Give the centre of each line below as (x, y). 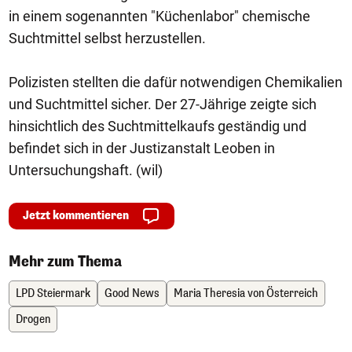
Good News (132, 293)
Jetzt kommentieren (76, 216)
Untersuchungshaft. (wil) (86, 170)
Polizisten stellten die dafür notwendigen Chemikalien (176, 82)
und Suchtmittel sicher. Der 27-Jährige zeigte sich (163, 104)
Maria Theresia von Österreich (246, 293)
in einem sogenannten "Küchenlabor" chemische (159, 16)
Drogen (33, 319)
